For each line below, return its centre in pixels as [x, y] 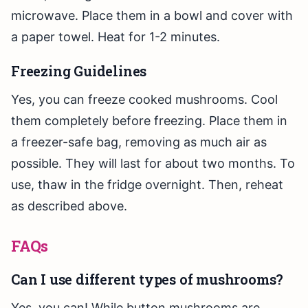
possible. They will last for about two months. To [153, 164]
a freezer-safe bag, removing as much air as [139, 142]
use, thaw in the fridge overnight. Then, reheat [147, 185]
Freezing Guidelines [79, 71]
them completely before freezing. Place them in [149, 121]
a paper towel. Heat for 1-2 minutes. [115, 37]
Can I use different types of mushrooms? [147, 279]
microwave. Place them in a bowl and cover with [152, 16]
